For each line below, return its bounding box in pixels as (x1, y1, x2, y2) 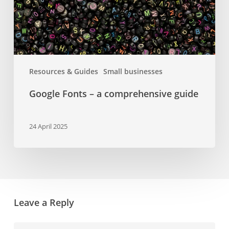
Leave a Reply (13, 196, 74, 209)
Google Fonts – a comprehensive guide (29, 87, 198, 100)
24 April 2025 (29, 122, 67, 131)
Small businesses (103, 66, 163, 76)
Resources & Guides (29, 66, 98, 76)
